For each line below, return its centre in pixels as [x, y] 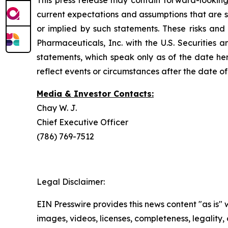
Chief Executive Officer [82, 122]
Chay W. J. [57, 108]
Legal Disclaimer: [71, 182]
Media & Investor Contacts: [95, 94]
